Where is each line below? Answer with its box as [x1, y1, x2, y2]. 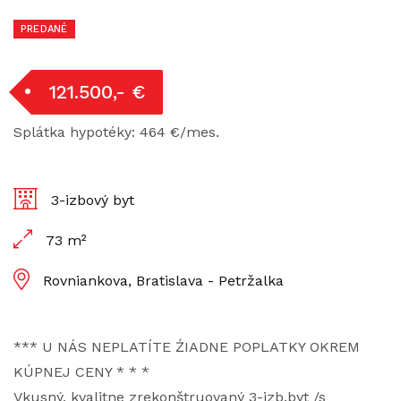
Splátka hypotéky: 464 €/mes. [13, 124, 219, 141]
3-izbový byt [51, 192, 134, 209]
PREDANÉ [21, 23, 68, 35]
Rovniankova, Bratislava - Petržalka [43, 272, 284, 289]
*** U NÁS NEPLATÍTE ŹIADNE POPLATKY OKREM [13, 338, 360, 355]
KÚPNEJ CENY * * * [13, 363, 149, 380]
